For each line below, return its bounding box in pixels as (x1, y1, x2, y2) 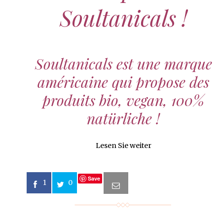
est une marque (112, 53, 212, 74)
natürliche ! (87, 108, 160, 128)
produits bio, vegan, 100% (42, 90, 205, 110)
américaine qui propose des (37, 72, 210, 92)
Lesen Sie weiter (95, 141, 151, 150)
